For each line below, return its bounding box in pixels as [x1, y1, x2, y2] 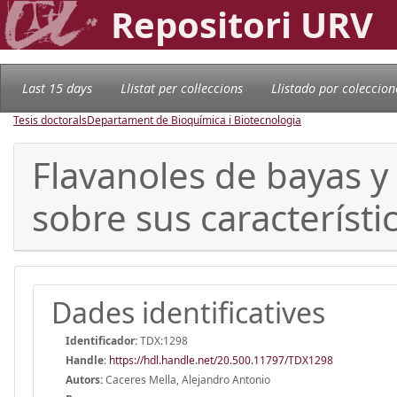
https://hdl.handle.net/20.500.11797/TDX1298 [109, 352, 333, 368]
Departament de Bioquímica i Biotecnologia [87, 112, 301, 128]
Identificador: [66, 332, 137, 348]
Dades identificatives [51, 292, 325, 331]
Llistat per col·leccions [121, 79, 243, 97]
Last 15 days [22, 79, 92, 97]
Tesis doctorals [13, 112, 87, 128]
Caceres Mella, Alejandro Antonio [103, 371, 270, 387]
